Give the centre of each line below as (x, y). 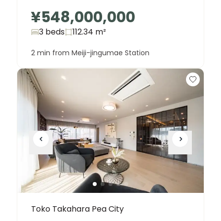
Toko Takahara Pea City (77, 209)
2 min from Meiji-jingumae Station (90, 53)
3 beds (52, 32)
